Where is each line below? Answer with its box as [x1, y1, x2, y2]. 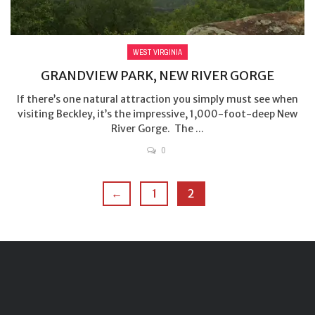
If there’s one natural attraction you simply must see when [17, 93, 298, 106]
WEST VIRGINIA [133, 47, 182, 58]
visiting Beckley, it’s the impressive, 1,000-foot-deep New [18, 108, 297, 121]
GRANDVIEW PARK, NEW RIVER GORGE [41, 67, 274, 84]
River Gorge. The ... [111, 122, 204, 136]
